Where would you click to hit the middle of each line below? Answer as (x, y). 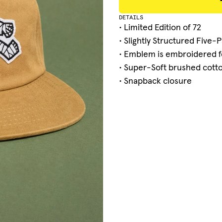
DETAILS (131, 17)
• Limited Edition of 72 (160, 27)
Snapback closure (158, 81)
